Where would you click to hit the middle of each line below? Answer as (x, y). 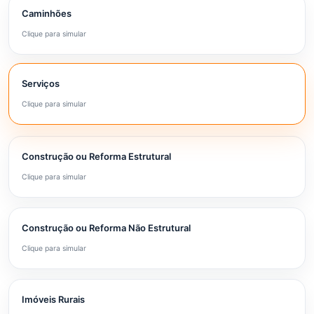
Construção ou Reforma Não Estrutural (106, 228)
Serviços (41, 83)
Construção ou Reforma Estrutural (96, 156)
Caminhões (47, 13)
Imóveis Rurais (53, 299)
